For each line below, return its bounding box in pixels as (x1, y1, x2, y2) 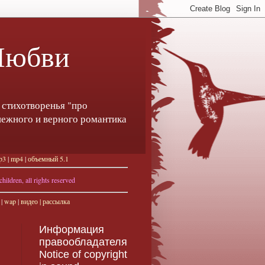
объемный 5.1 (28, 154, 69, 164)
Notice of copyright (39, 248, 127, 261)
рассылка (42, 196, 70, 206)
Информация (39, 224, 104, 236)
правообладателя (39, 236, 127, 248)
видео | (20, 196, 43, 206)
